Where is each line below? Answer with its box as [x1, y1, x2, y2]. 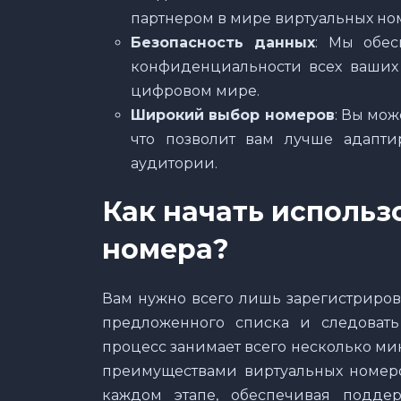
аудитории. [131, 154, 218, 172]
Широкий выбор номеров [131, 106, 335, 124]
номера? [102, 232, 229, 266]
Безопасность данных [131, 33, 316, 51]
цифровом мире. [131, 81, 260, 99]
